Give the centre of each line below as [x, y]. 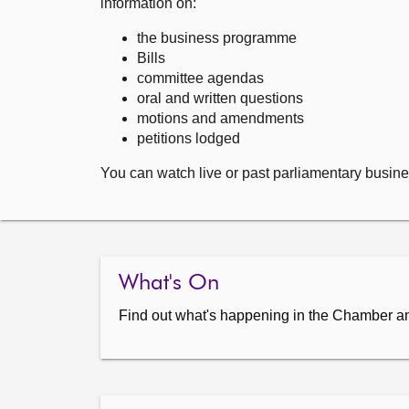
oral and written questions [220, 98]
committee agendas [200, 78]
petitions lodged [189, 138]
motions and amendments [220, 118]
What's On [169, 283]
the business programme [217, 38]
